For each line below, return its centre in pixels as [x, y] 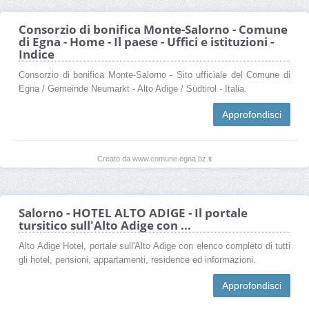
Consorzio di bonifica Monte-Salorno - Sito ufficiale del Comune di [154, 75]
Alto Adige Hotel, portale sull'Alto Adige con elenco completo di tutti [154, 246]
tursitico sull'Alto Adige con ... [105, 225]
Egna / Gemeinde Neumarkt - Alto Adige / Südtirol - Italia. [133, 89]
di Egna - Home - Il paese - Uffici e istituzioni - [146, 41]
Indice [37, 54]
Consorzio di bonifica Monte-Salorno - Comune [153, 29]
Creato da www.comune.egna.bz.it [154, 158]
